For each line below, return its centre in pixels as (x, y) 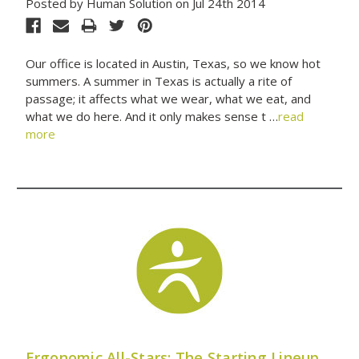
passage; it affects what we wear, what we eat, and (168, 99)
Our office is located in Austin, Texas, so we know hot (173, 64)
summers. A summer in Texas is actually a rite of (158, 81)
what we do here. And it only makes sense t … (151, 117)
